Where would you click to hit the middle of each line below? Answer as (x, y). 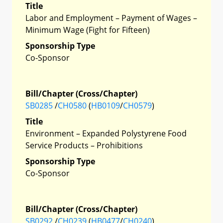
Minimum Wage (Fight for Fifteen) (88, 30)
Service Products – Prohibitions (84, 145)
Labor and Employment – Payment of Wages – (111, 18)
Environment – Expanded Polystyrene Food (106, 133)
